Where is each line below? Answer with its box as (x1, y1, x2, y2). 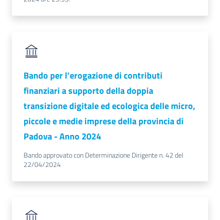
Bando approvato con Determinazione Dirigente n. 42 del (24, 150, 183, 161)
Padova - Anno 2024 (24, 130, 101, 143)
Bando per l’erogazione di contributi (24, 69, 163, 82)
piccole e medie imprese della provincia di (24, 114, 184, 128)
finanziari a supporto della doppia (24, 84, 153, 97)
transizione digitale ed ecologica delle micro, (24, 99, 195, 112)
